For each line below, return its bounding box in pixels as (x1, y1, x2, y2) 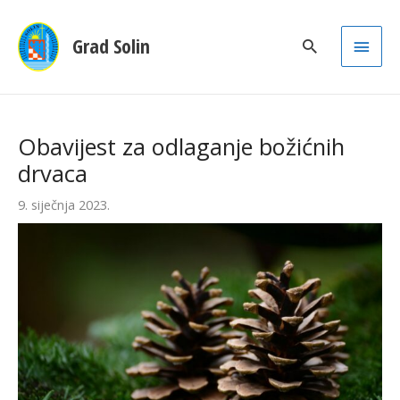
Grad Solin (71, 33, 150, 60)
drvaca (18, 158, 87, 189)
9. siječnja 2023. (18, 196, 110, 214)
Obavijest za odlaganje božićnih (18, 131, 345, 162)
